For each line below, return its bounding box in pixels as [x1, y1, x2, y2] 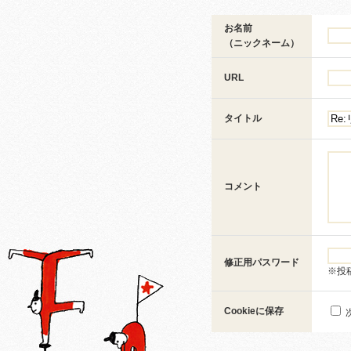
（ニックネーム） [224, 38, 299, 49]
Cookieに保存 [224, 306, 284, 317]
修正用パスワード [224, 257, 299, 268]
